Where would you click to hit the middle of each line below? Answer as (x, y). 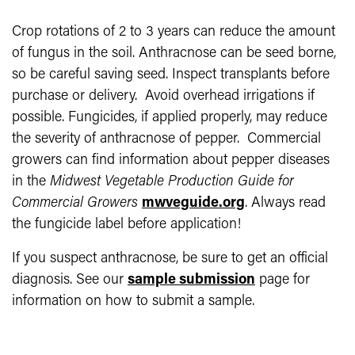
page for (282, 280)
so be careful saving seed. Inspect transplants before (171, 75)
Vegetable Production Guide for (197, 182)
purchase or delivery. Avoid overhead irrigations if (163, 96)
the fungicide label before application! (134, 225)
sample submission (191, 280)
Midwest (75, 182)
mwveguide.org (193, 203)
